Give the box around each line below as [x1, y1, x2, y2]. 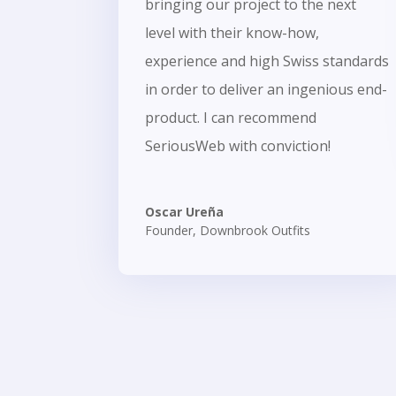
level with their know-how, [145, 22, 320, 42]
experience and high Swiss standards [145, 50, 390, 71]
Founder [145, 221, 194, 239]
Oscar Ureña [145, 202, 225, 220]
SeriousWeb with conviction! [145, 135, 331, 156]
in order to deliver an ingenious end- [145, 79, 388, 99]
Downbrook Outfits [200, 221, 311, 239]
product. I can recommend [145, 107, 317, 127]
